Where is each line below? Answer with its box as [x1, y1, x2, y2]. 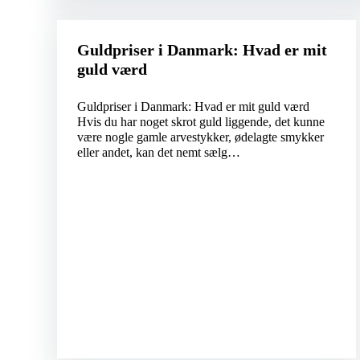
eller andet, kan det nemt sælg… [76, 145, 240, 160]
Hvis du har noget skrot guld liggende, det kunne [76, 115, 325, 129]
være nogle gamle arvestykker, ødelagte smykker [76, 130, 324, 145]
